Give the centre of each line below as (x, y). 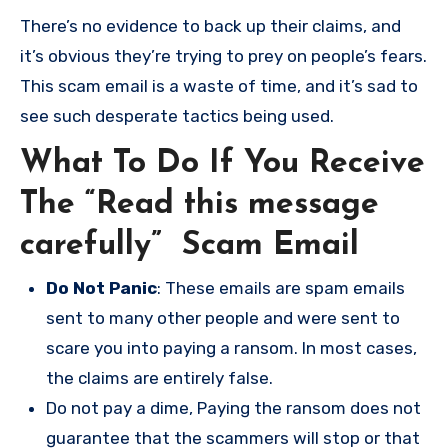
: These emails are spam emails (281, 288)
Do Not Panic (101, 288)
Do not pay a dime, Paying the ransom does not (233, 408)
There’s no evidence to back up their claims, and (210, 25)
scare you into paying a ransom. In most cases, (231, 348)
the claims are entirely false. (159, 378)
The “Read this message (199, 204)
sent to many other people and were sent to (223, 318)
